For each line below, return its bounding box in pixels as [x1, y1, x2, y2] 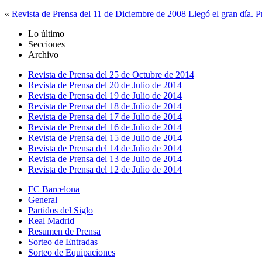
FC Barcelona [28, 184, 80, 195]
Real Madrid [28, 216, 74, 226]
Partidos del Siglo [28, 205, 93, 216]
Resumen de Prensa [28, 226, 101, 237]
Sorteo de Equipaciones [28, 247, 115, 258]
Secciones [28, 39, 65, 50]
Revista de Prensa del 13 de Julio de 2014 [28, 154, 182, 164]
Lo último [28, 29, 64, 39]
